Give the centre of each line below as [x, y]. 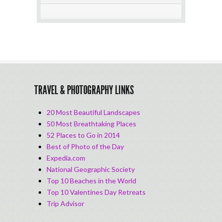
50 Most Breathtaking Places [91, 124]
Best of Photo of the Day [85, 146]
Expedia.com [66, 158]
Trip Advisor [65, 203]
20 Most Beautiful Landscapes [93, 112]
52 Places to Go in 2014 [83, 135]
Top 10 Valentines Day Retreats [96, 192]
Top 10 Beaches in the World [91, 181]
